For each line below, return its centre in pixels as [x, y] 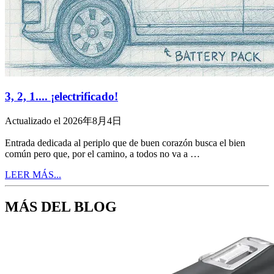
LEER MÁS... [33, 175]
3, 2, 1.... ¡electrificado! [61, 97]
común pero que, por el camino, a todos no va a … [102, 154]
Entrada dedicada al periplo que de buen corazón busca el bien [125, 143]
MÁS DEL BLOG [61, 206]
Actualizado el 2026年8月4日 [63, 121]
